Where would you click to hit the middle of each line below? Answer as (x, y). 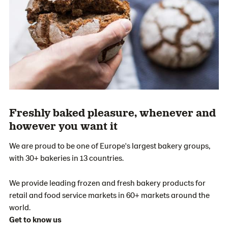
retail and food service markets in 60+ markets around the (109, 194)
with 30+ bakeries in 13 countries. (66, 157)
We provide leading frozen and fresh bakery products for (107, 182)
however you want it (63, 125)
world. (20, 207)
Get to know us (35, 219)
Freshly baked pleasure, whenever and (112, 112)
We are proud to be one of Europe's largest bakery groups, (110, 145)
